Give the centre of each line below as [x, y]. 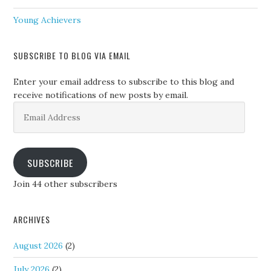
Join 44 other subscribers [66, 184]
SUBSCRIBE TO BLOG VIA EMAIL [72, 56]
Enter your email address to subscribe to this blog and [124, 82]
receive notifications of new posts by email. [101, 95]
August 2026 [38, 246]
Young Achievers [47, 20]
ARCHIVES [32, 220]
